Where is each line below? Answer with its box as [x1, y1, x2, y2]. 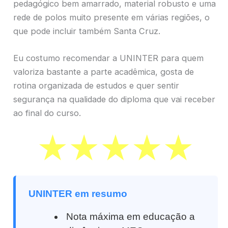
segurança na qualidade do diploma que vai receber [13, 94, 215, 105]
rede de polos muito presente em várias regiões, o [13, 12, 210, 23]
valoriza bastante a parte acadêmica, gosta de [13, 67, 194, 77]
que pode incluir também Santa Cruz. [13, 26, 160, 37]
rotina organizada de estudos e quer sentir [13, 80, 179, 91]
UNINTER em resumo [28, 188, 127, 199]
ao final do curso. [13, 108, 81, 119]
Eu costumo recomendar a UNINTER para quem [13, 53, 204, 64]
